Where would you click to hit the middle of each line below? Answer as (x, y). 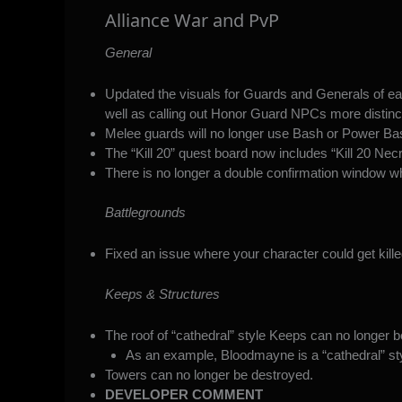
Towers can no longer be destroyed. (209, 374)
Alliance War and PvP (192, 20)
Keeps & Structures (162, 293)
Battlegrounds (145, 213)
